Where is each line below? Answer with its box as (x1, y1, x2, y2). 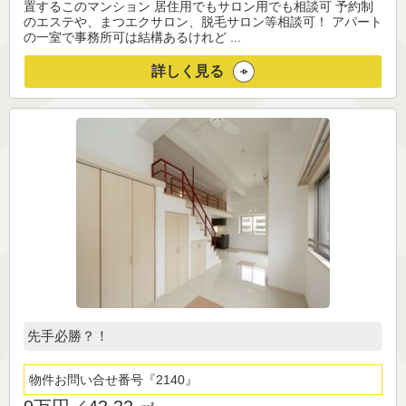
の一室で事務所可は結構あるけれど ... (24, 30, 241, 45)
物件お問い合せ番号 (29, 372, 143, 388)
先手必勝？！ (27, 328, 109, 344)
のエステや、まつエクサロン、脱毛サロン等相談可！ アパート (24, 14, 382, 30)
